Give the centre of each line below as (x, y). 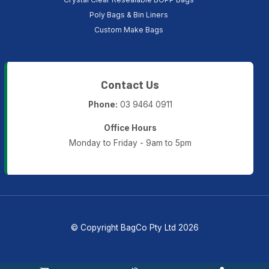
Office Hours (130, 128)
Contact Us (130, 85)
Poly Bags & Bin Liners (128, 15)
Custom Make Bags (128, 30)
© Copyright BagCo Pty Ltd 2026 (134, 228)
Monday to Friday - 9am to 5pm (130, 143)
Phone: (103, 104)
